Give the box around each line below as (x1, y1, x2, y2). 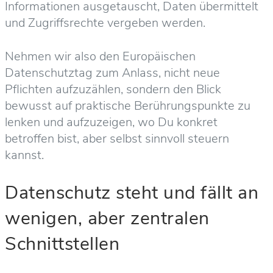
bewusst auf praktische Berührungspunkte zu (5, 97, 250, 114)
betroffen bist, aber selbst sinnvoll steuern (5, 130, 229, 147)
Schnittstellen (5, 232, 119, 257)
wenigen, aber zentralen (5, 206, 210, 231)
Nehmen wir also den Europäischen (5, 48, 196, 65)
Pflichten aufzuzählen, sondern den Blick (5, 81, 221, 97)
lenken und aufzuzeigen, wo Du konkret (5, 114, 218, 130)
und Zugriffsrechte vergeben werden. (5, 15, 205, 31)
